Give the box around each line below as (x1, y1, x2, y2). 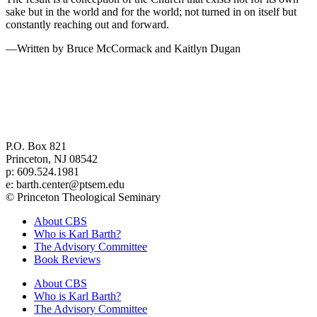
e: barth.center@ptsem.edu (6, 178, 125, 190)
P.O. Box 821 (6, 139, 67, 152)
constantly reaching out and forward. (6, 18, 169, 30)
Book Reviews (34, 253, 100, 265)
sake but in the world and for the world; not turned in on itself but (6, 5, 296, 18)
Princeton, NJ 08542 (6, 152, 98, 165)
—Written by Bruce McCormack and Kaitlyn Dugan (6, 42, 241, 54)
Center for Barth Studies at (6, 114, 137, 127)
